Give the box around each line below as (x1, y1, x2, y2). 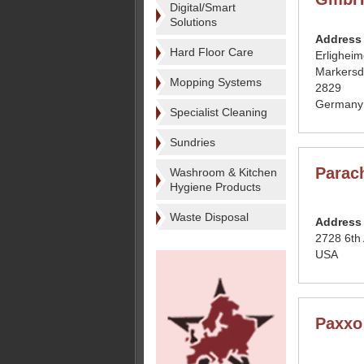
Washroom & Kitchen (170, 166, 277, 179)
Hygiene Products (170, 180, 261, 193)
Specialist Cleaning (170, 106, 267, 119)
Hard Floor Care (170, 45, 253, 58)
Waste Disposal (170, 210, 249, 223)
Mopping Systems (170, 76, 262, 89)
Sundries (170, 136, 215, 149)
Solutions (170, 15, 217, 28)
